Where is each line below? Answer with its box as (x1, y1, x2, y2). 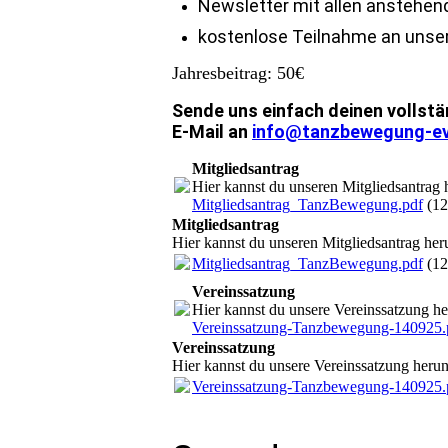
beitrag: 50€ (217, 63, 304, 84)
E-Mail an (172, 121, 252, 143)
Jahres (172, 63, 217, 84)
